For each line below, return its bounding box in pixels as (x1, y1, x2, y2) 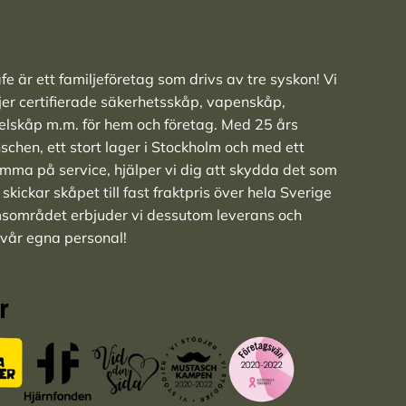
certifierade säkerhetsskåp (18, 92, 199, 111)
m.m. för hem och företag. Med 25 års (42, 115, 298, 134)
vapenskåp (206, 92, 282, 111)
